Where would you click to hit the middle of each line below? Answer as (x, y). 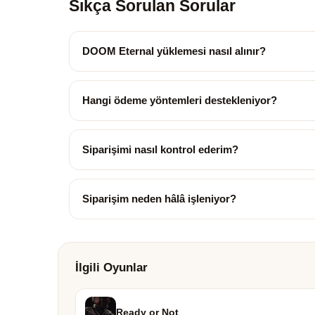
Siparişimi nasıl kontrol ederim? (160, 149)
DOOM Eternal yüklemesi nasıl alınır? (174, 51)
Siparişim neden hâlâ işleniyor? (159, 199)
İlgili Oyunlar (111, 268)
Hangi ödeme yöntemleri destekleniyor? (180, 100)
